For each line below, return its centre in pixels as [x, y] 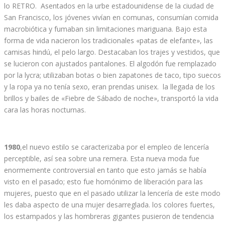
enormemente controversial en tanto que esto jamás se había [105, 170]
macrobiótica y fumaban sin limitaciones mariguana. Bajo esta [105, 29]
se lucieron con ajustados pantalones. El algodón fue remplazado [110, 63]
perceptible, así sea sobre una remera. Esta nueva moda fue [102, 158]
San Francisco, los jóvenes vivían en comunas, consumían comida [111, 17]
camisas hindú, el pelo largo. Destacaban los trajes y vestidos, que [112, 52]
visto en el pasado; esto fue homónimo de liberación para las [103, 181]
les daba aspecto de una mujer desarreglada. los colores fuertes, [109, 204]
